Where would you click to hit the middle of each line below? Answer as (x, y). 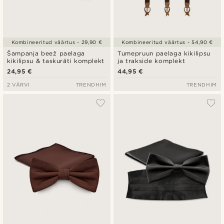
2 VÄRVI (18, 85)
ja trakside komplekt (151, 61)
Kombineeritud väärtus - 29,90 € (57, 42)
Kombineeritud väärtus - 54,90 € (167, 42)
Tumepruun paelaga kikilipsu (164, 53)
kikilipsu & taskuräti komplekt (56, 61)
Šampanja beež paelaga (46, 53)
